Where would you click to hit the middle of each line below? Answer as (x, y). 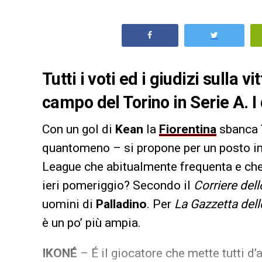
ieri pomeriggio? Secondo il (118, 185)
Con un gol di (79, 129)
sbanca (239, 129)
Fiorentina (188, 129)
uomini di (69, 204)
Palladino (121, 204)
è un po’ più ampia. (92, 223)
